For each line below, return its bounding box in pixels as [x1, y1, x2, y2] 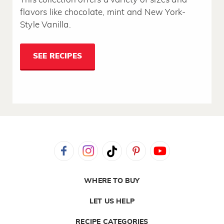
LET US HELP [89, 198, 135, 205]
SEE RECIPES [32, 52, 82, 60]
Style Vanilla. [20, 20, 71, 29]
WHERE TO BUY [84, 177, 140, 185]
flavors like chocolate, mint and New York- [20, 8, 186, 17]
